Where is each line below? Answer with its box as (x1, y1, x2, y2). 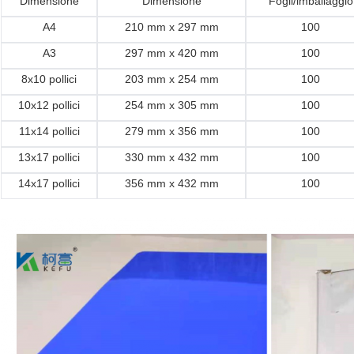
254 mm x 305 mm (124, 99, 219, 112)
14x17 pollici (18, 177, 80, 190)
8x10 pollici (21, 73, 77, 86)
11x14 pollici (18, 125, 80, 138)
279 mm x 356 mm (124, 125, 219, 138)
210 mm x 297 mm (124, 21, 219, 34)
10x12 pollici (18, 99, 80, 112)
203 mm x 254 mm (124, 73, 219, 86)
